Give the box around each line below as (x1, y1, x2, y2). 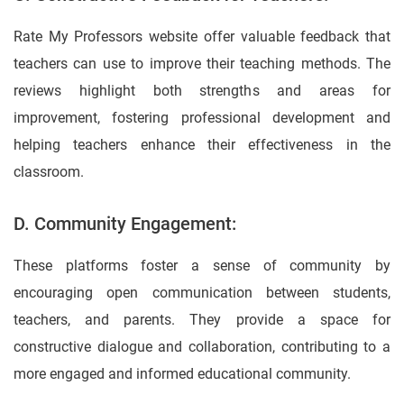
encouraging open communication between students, (14, 284, 390, 302)
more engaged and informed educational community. (14, 365, 351, 383)
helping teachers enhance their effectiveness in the (14, 136, 390, 154)
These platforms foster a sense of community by (14, 257, 390, 275)
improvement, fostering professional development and (14, 109, 390, 127)
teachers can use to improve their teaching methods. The (14, 55, 390, 73)
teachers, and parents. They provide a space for (14, 311, 390, 329)
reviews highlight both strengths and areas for (14, 82, 390, 100)
